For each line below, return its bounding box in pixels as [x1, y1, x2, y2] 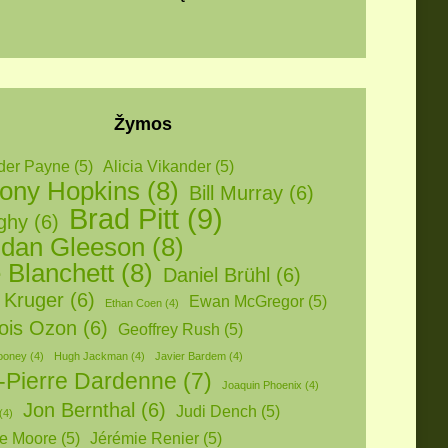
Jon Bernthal [23, 399, 135, 421]
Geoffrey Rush [118, 321, 220, 338]
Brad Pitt [69, 202, 179, 235]
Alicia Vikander [103, 158, 211, 175]
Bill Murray [189, 182, 283, 204]
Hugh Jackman [54, 350, 128, 362]
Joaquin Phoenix [222, 379, 302, 391]
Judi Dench [176, 403, 257, 420]
